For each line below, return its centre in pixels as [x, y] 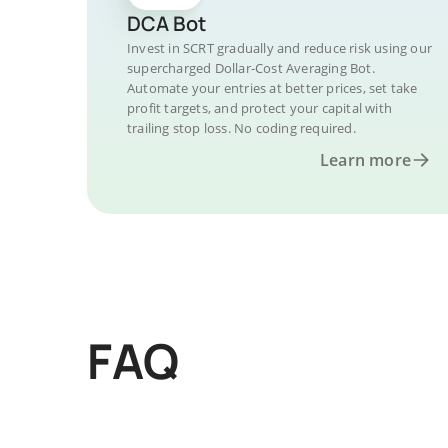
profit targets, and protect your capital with [259, 108]
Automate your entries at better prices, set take [272, 88]
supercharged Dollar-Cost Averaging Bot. [251, 68]
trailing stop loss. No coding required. [241, 128]
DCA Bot [166, 23]
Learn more [365, 160]
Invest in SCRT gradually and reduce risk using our [279, 48]
